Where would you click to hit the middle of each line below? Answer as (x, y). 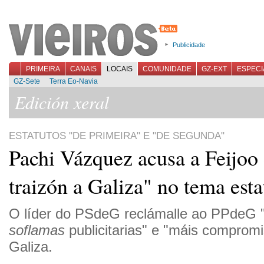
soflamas (37, 230)
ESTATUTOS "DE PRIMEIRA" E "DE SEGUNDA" (117, 136)
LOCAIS (120, 69)
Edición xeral (62, 102)
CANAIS (83, 69)
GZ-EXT (214, 69)
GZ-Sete (27, 81)
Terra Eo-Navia (74, 81)
